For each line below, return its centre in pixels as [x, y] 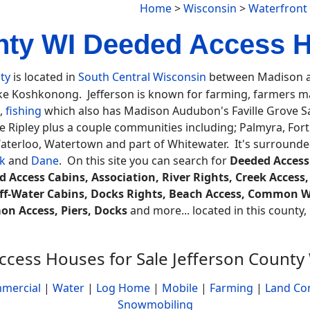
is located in [44, 77]
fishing [24, 111]
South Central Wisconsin [142, 77]
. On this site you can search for [144, 161]
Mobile [180, 288]
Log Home [123, 288]
